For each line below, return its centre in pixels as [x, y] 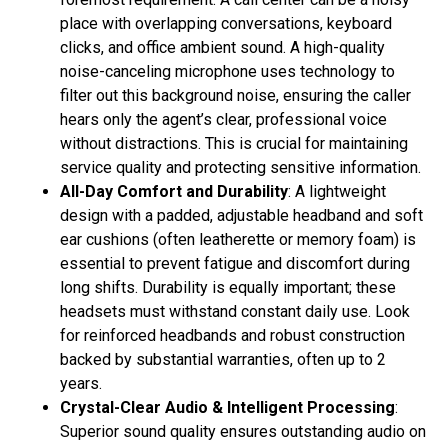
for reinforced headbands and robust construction [232, 336]
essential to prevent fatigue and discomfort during [235, 264]
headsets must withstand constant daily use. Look [235, 312]
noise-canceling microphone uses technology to [227, 72]
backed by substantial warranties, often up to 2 [223, 360]
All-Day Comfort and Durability [174, 192]
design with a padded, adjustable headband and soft [241, 216]
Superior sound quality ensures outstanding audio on [243, 432]
